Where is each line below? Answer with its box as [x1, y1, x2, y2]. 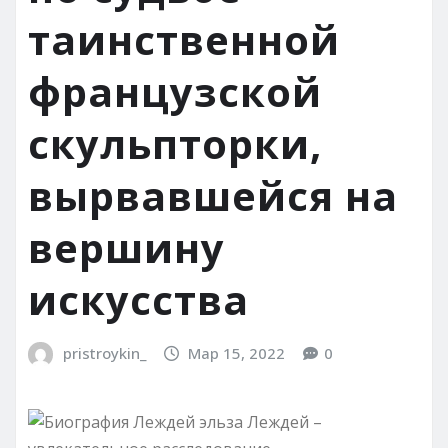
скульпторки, [28, 116, 322, 172]
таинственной [28, 12, 340, 68]
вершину [28, 220, 225, 276]
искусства [28, 272, 249, 328]
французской [28, 64, 322, 120]
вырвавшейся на [28, 168, 398, 224]
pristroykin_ [62, 343, 146, 364]
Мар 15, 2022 [188, 343, 286, 364]
